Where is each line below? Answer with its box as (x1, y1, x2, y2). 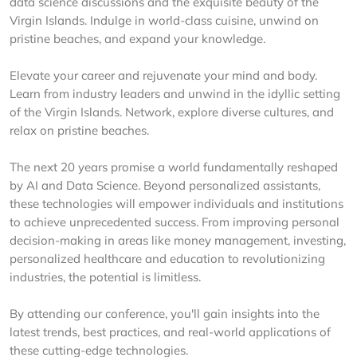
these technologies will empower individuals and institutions (10, 196, 343, 211)
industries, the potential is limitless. (10, 269, 201, 284)
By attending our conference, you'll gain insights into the (10, 306, 320, 321)
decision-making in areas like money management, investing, (10, 233, 346, 248)
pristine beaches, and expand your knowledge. (10, 31, 265, 46)
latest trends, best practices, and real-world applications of (10, 324, 331, 339)
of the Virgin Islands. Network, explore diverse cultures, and (10, 104, 334, 120)
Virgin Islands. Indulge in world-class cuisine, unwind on (10, 13, 319, 28)
